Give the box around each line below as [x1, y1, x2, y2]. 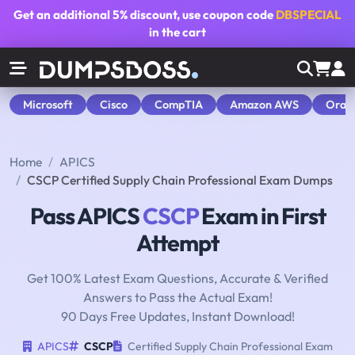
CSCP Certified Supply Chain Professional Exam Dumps [27, 172, 333, 189]
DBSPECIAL [276, 7, 342, 22]
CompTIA [155, 97, 203, 112]
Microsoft [23, 97, 73, 112]
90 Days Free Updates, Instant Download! [60, 308, 295, 325]
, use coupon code [177, 7, 276, 22]
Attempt [136, 228, 219, 258]
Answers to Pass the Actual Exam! [82, 289, 273, 306]
